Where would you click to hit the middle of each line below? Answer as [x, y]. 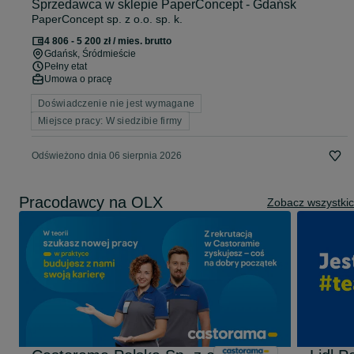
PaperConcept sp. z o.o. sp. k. [107, 19]
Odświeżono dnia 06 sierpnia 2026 [107, 156]
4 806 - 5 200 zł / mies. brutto [108, 41]
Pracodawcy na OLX [91, 203]
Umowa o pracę [78, 79]
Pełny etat [66, 67]
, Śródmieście [107, 54]
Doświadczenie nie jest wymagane [117, 104]
